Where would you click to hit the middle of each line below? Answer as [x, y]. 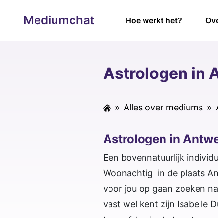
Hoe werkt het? [154, 20]
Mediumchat [59, 20]
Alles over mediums [163, 108]
